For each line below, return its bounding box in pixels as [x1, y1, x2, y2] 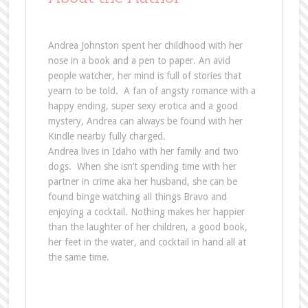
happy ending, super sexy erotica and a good [47, 100, 238, 111]
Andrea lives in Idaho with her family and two [47, 145, 239, 157]
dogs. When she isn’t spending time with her [47, 160, 236, 172]
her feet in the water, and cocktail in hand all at [47, 236, 246, 247]
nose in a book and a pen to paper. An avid [47, 54, 230, 66]
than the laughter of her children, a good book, [47, 221, 247, 232]
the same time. [47, 251, 109, 263]
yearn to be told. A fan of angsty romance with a [47, 85, 256, 96]
